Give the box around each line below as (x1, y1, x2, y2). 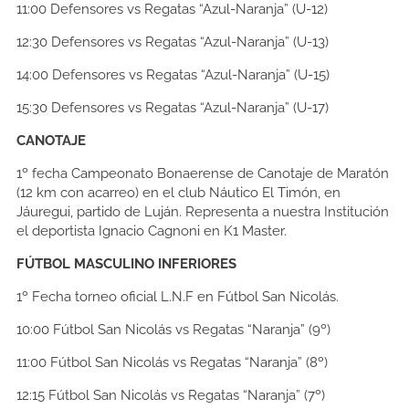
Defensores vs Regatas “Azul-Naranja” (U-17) (47, 100, 329, 117)
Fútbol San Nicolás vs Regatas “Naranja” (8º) (47, 354, 328, 372)
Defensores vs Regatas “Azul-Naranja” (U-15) (48, 67, 330, 84)
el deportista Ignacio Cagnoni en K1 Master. (16, 223, 287, 240)
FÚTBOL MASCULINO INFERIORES (16, 256, 236, 273)
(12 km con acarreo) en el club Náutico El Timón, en (16, 184, 341, 202)
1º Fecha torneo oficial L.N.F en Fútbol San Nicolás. (16, 288, 339, 306)
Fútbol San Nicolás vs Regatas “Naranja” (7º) (45, 387, 325, 404)
